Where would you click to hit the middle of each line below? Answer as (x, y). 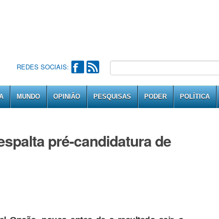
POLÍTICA (195, 97)
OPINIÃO (67, 97)
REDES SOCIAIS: (43, 67)
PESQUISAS (112, 97)
